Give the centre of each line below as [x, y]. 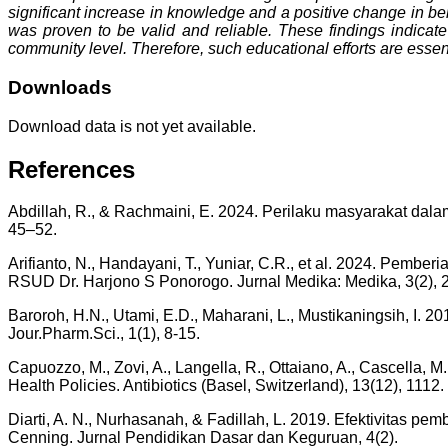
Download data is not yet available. [132, 126]
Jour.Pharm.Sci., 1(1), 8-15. [104, 334]
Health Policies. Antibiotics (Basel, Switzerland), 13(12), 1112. [226, 386]
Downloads [60, 87]
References [71, 169]
